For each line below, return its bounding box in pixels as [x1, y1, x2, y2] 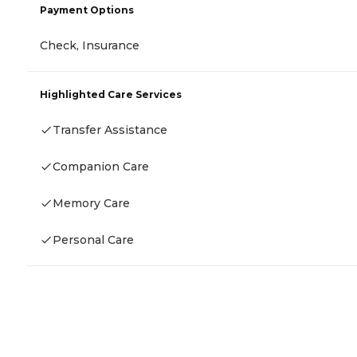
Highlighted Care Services [40, 88, 182, 101]
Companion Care [53, 159, 149, 175]
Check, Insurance [40, 38, 139, 53]
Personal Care [53, 233, 134, 248]
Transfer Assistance [53, 123, 167, 138]
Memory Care [53, 196, 130, 211]
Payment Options [40, 4, 134, 17]
